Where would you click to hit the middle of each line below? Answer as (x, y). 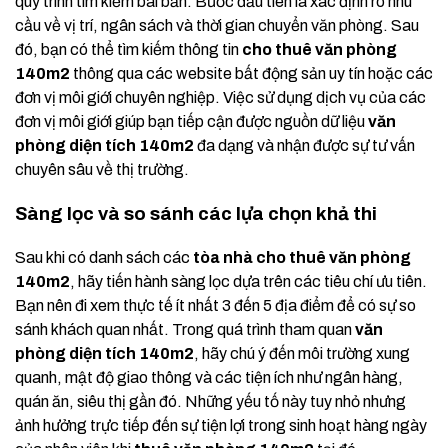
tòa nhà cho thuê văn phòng (302, 258)
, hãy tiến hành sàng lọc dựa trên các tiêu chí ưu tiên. (248, 282)
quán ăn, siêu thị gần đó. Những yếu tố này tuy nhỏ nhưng (210, 402)
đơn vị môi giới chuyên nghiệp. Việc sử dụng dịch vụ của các (220, 98)
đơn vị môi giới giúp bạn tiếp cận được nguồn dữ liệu (191, 122)
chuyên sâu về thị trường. (102, 170)
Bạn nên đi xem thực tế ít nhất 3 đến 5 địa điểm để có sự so (215, 306)
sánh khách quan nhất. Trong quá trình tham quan (185, 330)
